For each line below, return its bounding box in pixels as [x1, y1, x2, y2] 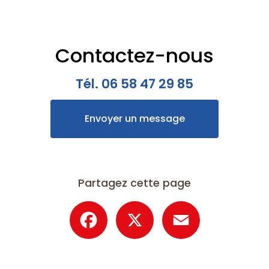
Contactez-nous [55, 41, 214, 69]
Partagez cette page [78, 175, 191, 190]
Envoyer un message [84, 111, 185, 125]
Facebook [107, 198, 154, 213]
